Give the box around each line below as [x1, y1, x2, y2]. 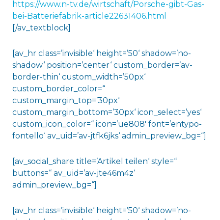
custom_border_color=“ [12, 84, 105, 94]
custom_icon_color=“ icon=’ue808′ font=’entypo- [12, 119, 202, 129]
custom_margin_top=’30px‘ [12, 96, 119, 106]
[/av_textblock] [12, 23, 71, 33]
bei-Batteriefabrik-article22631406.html [12, 11, 166, 21]
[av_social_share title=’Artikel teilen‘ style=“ [12, 157, 177, 166]
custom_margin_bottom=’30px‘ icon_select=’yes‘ [12, 108, 201, 117]
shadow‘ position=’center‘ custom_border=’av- [12, 60, 192, 70]
